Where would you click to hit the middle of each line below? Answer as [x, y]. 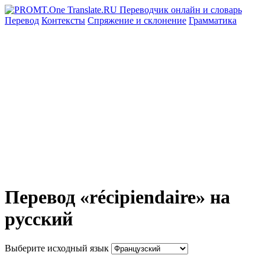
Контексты [63, 20]
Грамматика [213, 20]
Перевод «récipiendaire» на [117, 197]
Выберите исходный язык [57, 248]
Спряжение [112, 20]
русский [39, 219]
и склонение [161, 20]
